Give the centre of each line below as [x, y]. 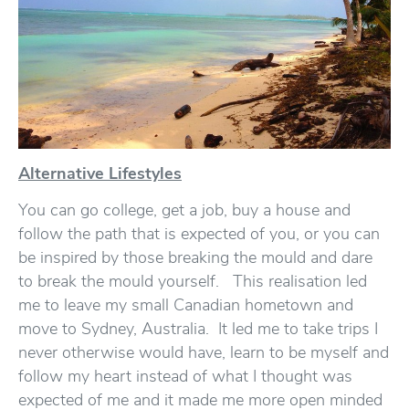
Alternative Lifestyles [100, 173]
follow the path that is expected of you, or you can [199, 234]
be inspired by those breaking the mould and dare [195, 257]
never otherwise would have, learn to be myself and [204, 352]
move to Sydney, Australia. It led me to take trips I [198, 329]
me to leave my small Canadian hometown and [186, 305]
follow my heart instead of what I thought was [185, 376]
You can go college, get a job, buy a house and [184, 210]
